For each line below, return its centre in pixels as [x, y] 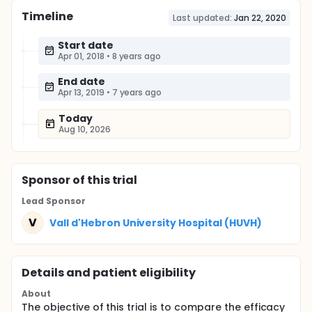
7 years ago [137, 92]
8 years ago [136, 56]
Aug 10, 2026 [85, 129]
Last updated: [202, 18]
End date [81, 81]
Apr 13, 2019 [81, 92]
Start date [86, 45]
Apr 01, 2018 [81, 56]
